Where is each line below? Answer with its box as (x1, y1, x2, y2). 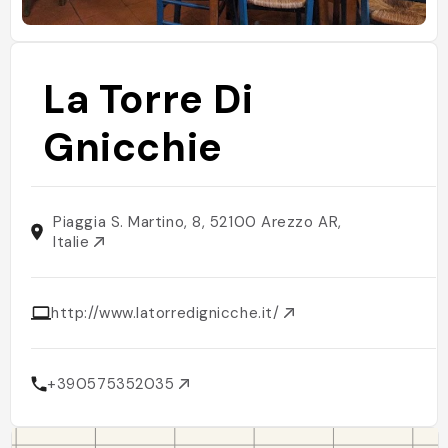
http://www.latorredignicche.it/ (51, 303, 284, 323)
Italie (53, 232, 95, 252)
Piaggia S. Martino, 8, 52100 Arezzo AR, (53, 212, 342, 232)
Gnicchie (43, 121, 223, 173)
